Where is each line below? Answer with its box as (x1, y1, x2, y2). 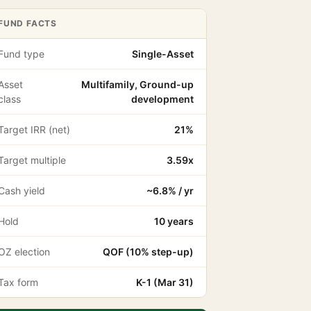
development (131, 93, 194, 105)
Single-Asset (132, 48, 194, 60)
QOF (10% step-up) (103, 246, 194, 258)
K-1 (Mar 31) (136, 276, 194, 288)
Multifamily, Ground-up (81, 78, 194, 90)
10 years (154, 215, 194, 227)
